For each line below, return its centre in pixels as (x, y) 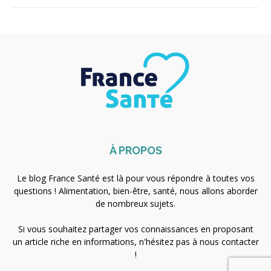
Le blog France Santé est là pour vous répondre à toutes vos (135, 178)
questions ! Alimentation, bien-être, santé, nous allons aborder (135, 191)
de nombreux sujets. (135, 204)
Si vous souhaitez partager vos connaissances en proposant (135, 229)
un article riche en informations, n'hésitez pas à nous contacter (135, 242)
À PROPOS (135, 151)
